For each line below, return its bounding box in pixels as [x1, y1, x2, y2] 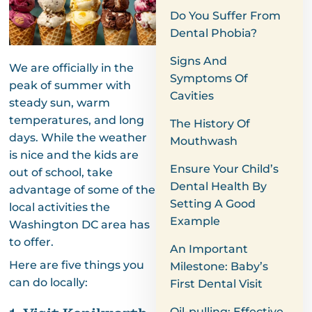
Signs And [170, 54, 227, 68]
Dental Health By [170, 180, 267, 193]
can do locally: [8, 275, 88, 289]
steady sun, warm [8, 95, 110, 109]
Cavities [170, 89, 214, 102]
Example [170, 214, 220, 228]
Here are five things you [8, 258, 144, 272]
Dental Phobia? [170, 26, 257, 40]
